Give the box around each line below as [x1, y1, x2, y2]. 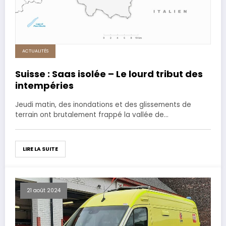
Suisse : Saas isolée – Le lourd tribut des [15, 68, 203, 81]
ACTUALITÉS [22, 48, 48, 54]
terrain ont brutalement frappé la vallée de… [15, 110, 168, 120]
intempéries [15, 79, 74, 92]
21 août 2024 [27, 187, 61, 195]
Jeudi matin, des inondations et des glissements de [15, 100, 191, 110]
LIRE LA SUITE [23, 145, 58, 153]
